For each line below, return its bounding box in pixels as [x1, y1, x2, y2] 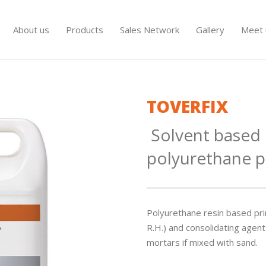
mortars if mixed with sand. [146, 236, 258, 249]
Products [66, 24, 104, 36]
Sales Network [120, 24, 180, 36]
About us [13, 24, 50, 36]
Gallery [196, 24, 225, 36]
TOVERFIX [146, 95, 228, 118]
